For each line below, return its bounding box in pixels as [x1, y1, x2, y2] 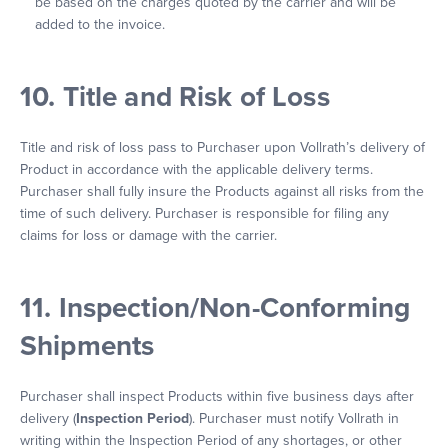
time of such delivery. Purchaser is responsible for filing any [20, 205, 389, 222]
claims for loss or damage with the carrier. [20, 227, 277, 244]
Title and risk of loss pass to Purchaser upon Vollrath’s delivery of [20, 139, 425, 156]
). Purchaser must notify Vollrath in [189, 410, 399, 427]
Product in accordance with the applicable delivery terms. [20, 161, 373, 178]
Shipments [20, 329, 155, 363]
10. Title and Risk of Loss [20, 80, 330, 114]
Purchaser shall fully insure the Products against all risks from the [20, 183, 424, 200]
